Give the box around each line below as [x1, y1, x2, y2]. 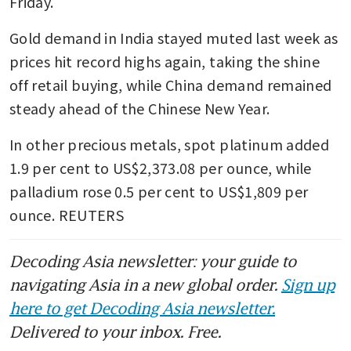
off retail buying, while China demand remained [9, 74, 332, 96]
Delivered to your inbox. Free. [9, 322, 221, 342]
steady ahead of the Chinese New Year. [9, 98, 270, 119]
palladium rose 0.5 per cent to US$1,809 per [9, 181, 309, 202]
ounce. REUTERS [9, 204, 125, 226]
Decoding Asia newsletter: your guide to [9, 251, 296, 271]
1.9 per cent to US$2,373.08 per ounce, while [9, 157, 312, 179]
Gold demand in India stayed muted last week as [9, 27, 338, 49]
